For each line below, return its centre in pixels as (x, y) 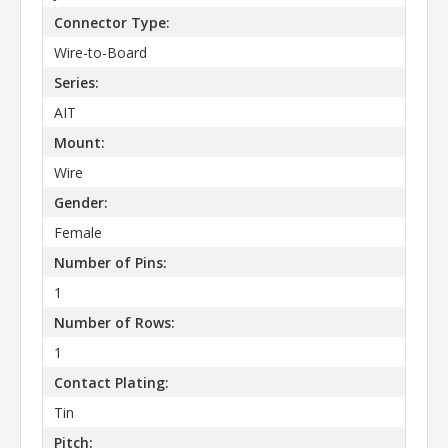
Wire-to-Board (100, 52)
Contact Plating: (111, 382)
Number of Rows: (114, 322)
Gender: (80, 202)
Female (77, 232)
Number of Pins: (110, 262)
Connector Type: (111, 22)
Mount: (79, 142)
